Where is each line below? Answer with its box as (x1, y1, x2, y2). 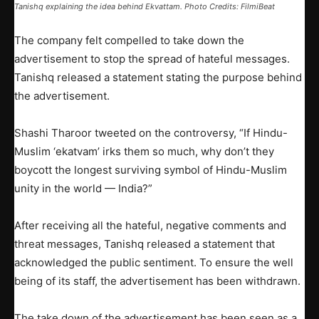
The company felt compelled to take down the (14, 33, 244, 48)
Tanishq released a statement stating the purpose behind (14, 70, 302, 85)
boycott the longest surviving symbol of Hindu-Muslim (14, 163, 287, 177)
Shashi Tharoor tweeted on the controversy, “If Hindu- (14, 126, 288, 140)
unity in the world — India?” (14, 182, 152, 196)
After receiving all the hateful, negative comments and (14, 219, 286, 233)
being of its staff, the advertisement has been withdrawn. (14, 274, 300, 288)
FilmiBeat (239, 1, 275, 12)
